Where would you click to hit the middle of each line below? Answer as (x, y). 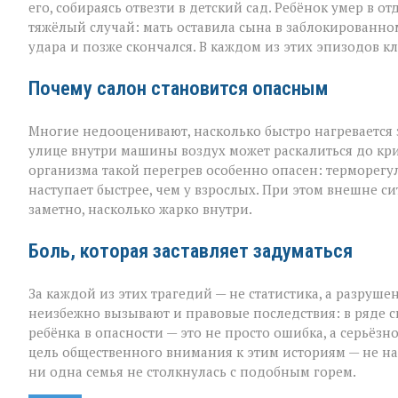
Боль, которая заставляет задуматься (191, 251)
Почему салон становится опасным (179, 88)
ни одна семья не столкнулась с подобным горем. (192, 372)
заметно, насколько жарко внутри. (140, 209)
